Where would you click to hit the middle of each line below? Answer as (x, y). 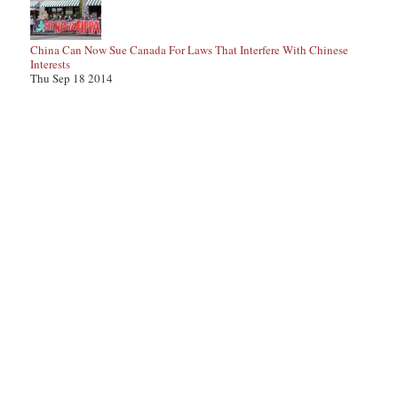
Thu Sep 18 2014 (72, 78)
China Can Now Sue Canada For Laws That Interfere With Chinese (189, 50)
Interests (50, 64)
